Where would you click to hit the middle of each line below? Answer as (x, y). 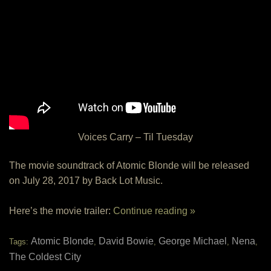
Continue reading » (154, 211)
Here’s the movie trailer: (61, 211)
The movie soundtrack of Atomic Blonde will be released (129, 165)
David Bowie (126, 241)
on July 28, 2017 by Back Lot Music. (86, 181)
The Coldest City (45, 257)
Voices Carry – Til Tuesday (135, 137)
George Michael (193, 241)
